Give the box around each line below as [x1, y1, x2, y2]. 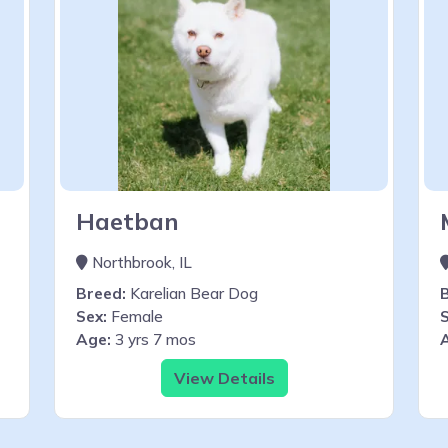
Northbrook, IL [88, 252, 192, 272]
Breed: [76, 283, 126, 303]
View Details [173, 367, 275, 388]
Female [107, 306, 163, 326]
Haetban [76, 205, 179, 236]
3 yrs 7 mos [111, 329, 196, 349]
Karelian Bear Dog [126, 283, 258, 303]
